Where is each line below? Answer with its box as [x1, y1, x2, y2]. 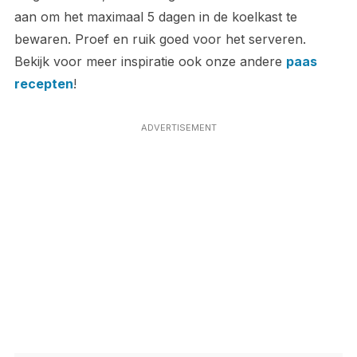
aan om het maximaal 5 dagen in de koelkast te [14, 8, 297, 25]
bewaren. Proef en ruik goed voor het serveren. [14, 30, 306, 47]
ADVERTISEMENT [140, 121, 217, 133]
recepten [14, 75, 73, 92]
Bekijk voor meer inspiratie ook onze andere [14, 53, 286, 69]
